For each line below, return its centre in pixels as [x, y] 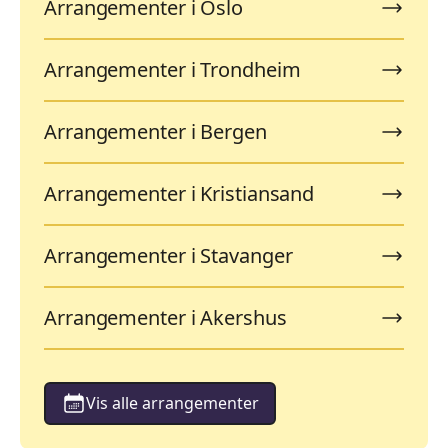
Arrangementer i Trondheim [172, 69]
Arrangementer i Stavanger [168, 255]
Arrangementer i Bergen [155, 131]
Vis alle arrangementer [172, 403]
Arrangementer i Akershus [165, 317]
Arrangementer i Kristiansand [179, 193]
